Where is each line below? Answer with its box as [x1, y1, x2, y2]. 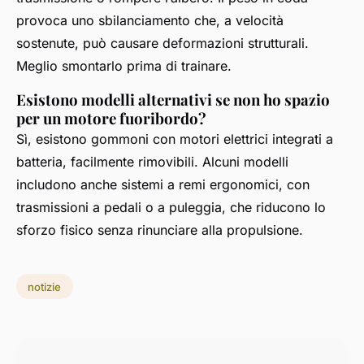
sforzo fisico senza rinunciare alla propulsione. [16, 221, 303, 238]
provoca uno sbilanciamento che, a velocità [16, 11, 284, 28]
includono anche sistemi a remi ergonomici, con [16, 175, 310, 193]
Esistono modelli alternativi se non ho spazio [16, 89, 330, 110]
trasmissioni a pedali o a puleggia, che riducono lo [16, 198, 326, 215]
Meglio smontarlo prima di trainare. [16, 57, 232, 74]
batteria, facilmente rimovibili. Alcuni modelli [16, 153, 288, 170]
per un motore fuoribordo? [16, 107, 206, 128]
